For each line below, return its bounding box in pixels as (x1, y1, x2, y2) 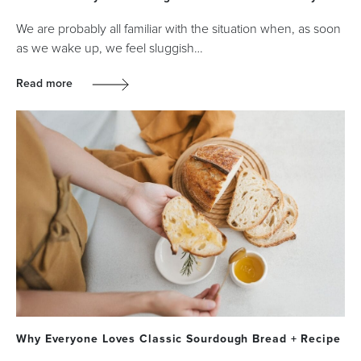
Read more (16, 77, 76, 90)
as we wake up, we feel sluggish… (16, 42, 203, 55)
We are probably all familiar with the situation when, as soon (16, 23, 341, 35)
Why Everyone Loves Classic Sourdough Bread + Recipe (16, 332, 341, 346)
